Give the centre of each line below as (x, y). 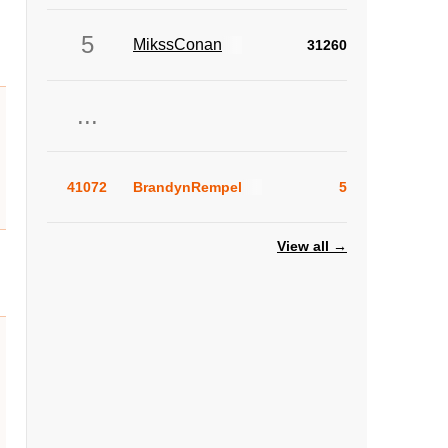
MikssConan (177, 44)
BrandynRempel (187, 187)
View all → (312, 246)
